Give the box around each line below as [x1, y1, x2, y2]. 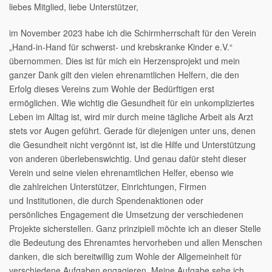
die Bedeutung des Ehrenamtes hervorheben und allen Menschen [9, 236, 262, 248]
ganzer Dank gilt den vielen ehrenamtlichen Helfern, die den [9, 68, 239, 81]
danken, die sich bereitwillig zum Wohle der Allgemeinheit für [9, 250, 242, 262]
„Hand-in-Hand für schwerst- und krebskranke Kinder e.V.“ [9, 40, 233, 53]
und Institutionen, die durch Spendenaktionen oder [9, 194, 203, 206]
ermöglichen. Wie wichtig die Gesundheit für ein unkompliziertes [9, 96, 254, 109]
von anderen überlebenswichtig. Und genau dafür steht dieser [9, 152, 246, 165]
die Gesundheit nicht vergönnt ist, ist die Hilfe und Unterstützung [9, 138, 256, 151]
